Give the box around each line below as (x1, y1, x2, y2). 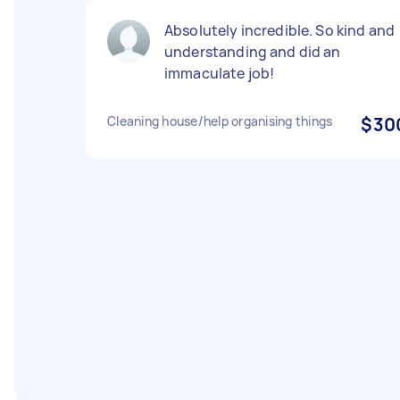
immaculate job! (164, 63, 275, 83)
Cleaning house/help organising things (107, 112, 333, 129)
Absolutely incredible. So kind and (164, 21, 396, 40)
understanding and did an (164, 42, 341, 62)
